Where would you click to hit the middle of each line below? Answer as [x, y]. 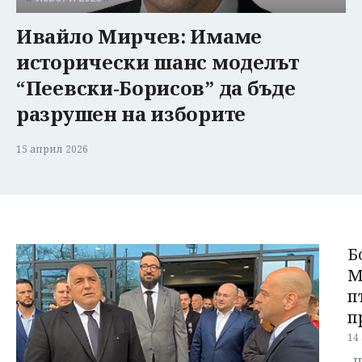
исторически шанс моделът [158, 61]
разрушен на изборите [131, 113]
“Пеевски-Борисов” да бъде [156, 87]
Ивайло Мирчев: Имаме [139, 36]
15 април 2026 [52, 149]
